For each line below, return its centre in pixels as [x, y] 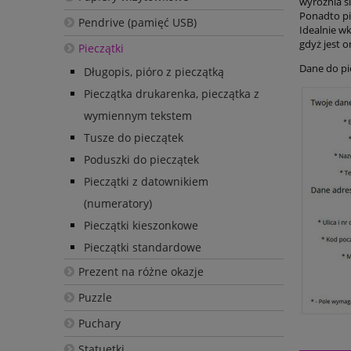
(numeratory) [118, 203]
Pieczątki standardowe [143, 247]
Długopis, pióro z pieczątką [154, 71]
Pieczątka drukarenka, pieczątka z [172, 93]
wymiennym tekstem [138, 115]
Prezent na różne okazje [141, 271]
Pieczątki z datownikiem [146, 181]
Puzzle [95, 297]
